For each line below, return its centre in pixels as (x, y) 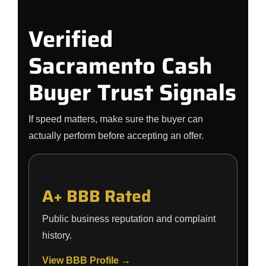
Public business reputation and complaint (129, 219)
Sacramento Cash (120, 66)
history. (57, 235)
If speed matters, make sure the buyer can (116, 119)
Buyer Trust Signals (132, 93)
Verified (71, 39)
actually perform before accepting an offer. (116, 136)
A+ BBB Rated (96, 196)
